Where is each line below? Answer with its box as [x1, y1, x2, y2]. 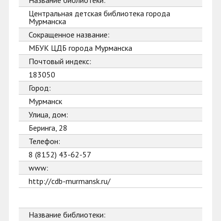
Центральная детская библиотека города [29, 8, 170, 18]
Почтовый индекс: [29, 56, 91, 66]
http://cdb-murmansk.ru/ [29, 176, 110, 186]
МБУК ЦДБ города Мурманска [29, 43, 132, 53]
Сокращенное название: [29, 30, 110, 39]
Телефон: [29, 136, 60, 146]
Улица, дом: [29, 110, 68, 119]
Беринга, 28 [29, 123, 68, 133]
